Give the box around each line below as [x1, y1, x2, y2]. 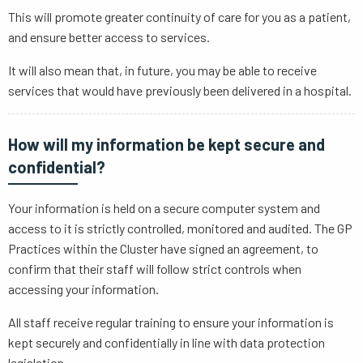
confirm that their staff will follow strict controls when [8, 261, 301, 276]
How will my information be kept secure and [8, 135, 325, 154]
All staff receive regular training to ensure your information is [8, 314, 334, 330]
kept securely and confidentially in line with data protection [8, 335, 325, 350]
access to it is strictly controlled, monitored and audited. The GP [8, 220, 352, 236]
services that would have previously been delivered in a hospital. [8, 83, 352, 98]
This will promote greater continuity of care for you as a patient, [8, 9, 351, 24]
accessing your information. [8, 281, 159, 297]
